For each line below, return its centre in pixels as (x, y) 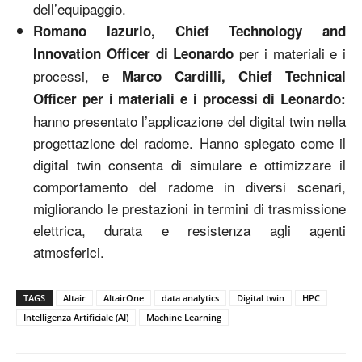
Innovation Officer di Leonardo (136, 53)
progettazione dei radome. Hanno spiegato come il (189, 142)
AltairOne (124, 297)
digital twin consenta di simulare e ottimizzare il (189, 164)
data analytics (190, 297)
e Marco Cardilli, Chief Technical (224, 76)
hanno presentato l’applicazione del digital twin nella (189, 120)
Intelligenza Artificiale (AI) (76, 317)
